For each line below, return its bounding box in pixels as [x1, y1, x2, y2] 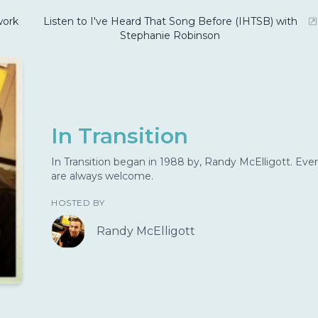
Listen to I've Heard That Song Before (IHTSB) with [43, 15, 297, 28]
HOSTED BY [51, 197, 105, 208]
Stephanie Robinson [120, 29, 221, 42]
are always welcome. [51, 170, 153, 182]
